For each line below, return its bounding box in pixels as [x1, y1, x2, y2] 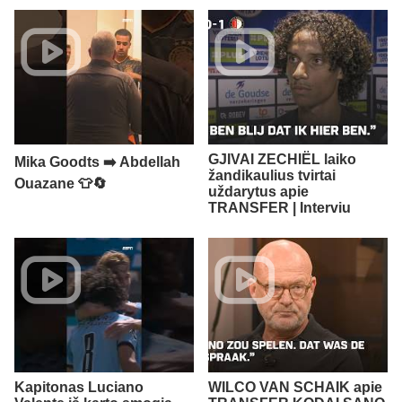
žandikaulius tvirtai [208, 167, 336, 183]
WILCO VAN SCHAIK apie [208, 379, 382, 395]
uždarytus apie [208, 183, 309, 199]
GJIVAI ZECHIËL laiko [208, 151, 356, 167]
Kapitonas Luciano [14, 379, 144, 395]
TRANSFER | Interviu [208, 199, 351, 215]
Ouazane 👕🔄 [14, 175, 107, 191]
